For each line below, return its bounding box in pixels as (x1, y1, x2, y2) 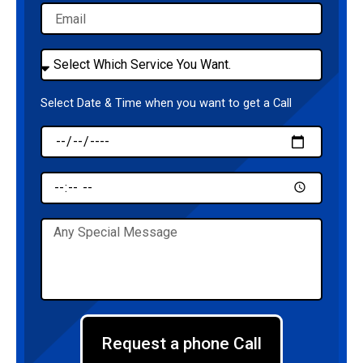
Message (40, 219, 87, 232)
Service (40, 66, 78, 79)
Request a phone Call (101, 334, 262, 353)
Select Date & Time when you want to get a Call (41, 96, 292, 110)
